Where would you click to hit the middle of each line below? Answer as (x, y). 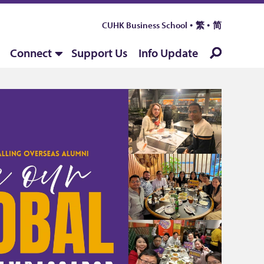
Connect (31, 53)
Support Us (99, 53)
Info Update (168, 53)
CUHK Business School (145, 25)
